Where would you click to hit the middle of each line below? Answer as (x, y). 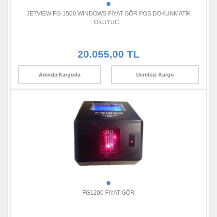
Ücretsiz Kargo (155, 74)
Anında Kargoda (60, 74)
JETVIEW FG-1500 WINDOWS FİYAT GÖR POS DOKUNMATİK (108, 14)
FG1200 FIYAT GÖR (108, 193)
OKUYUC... (108, 23)
